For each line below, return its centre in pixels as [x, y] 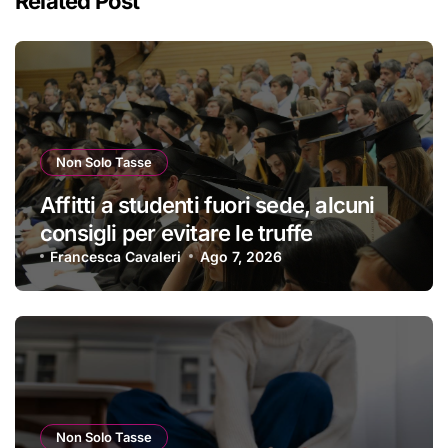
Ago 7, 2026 [240, 256]
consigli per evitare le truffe [176, 232]
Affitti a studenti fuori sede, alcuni [207, 204]
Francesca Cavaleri [116, 256]
